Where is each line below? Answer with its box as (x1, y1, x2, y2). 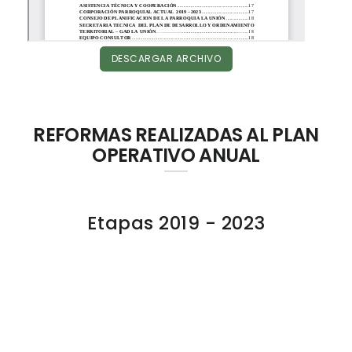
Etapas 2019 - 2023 (86, 211, 266, 236)
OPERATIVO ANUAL (92, 142, 260, 168)
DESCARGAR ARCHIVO (111, 52, 222, 65)
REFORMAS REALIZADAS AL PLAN (33, 122, 319, 148)
